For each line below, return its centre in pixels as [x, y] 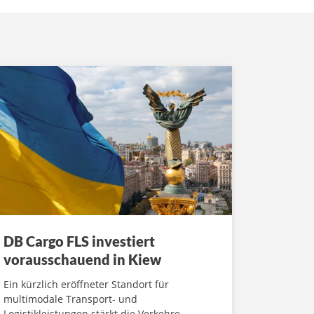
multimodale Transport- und [70, 299]
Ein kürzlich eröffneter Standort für [86, 284]
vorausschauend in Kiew [82, 259]
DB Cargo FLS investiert [79, 241]
